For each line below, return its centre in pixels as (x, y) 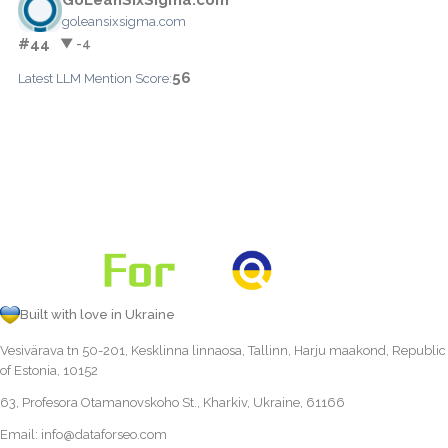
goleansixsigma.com (124, 21)
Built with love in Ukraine (97, 314)
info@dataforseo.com (104, 434)
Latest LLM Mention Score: (95, 78)
